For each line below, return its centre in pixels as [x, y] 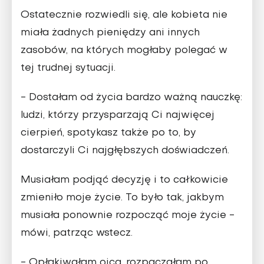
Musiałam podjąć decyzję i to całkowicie [124, 181]
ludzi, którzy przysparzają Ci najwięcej [118, 116]
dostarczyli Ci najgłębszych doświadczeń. [125, 151]
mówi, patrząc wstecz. [77, 234]
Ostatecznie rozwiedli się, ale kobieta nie [124, 16]
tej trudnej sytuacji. [68, 69]
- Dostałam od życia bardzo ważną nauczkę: [131, 98]
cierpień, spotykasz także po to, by [108, 133]
